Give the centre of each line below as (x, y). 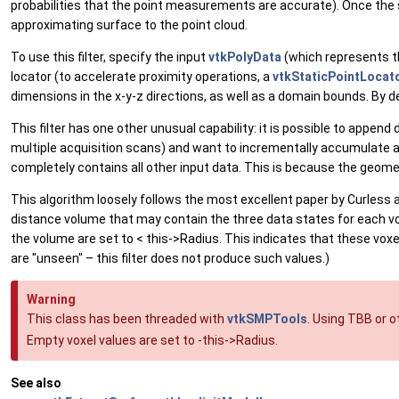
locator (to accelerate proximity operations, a (142, 77)
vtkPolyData (245, 57)
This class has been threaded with (127, 319)
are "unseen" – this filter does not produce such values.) (170, 259)
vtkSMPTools (267, 319)
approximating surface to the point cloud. (129, 25)
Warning (51, 300)
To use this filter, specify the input (110, 57)
